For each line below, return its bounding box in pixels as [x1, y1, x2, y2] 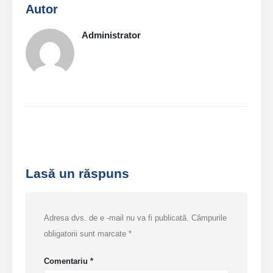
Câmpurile [191, 213, 227, 223]
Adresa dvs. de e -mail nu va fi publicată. [44, 213, 190, 223]
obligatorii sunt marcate [44, 229, 129, 239]
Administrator [82, 30, 141, 41]
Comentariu [44, 257, 91, 266]
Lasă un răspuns [26, 166, 130, 181]
